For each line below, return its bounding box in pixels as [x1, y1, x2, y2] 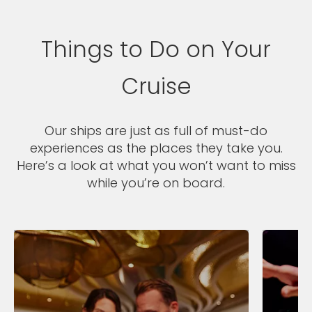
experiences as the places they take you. [29, 139, 283, 157]
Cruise [120, 70, 192, 102]
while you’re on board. [87, 173, 225, 192]
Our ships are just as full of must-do [45, 121, 267, 139]
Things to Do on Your [41, 33, 271, 65]
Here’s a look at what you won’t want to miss [16, 156, 296, 174]
